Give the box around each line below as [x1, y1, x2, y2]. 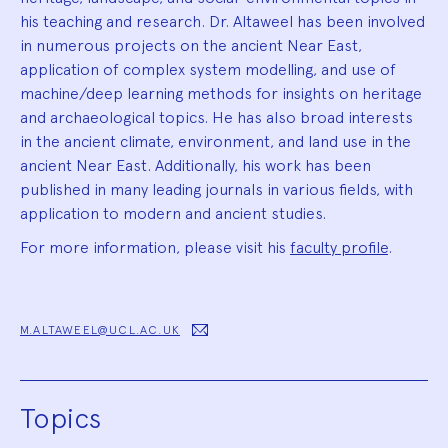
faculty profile [290, 238, 388, 258]
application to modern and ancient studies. [20, 203, 326, 223]
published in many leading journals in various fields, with [20, 179, 413, 199]
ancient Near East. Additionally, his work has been [20, 155, 371, 175]
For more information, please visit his [20, 238, 290, 258]
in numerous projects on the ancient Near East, [20, 35, 362, 55]
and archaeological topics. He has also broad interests [20, 107, 413, 127]
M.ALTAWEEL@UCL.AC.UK [20, 323, 180, 338]
